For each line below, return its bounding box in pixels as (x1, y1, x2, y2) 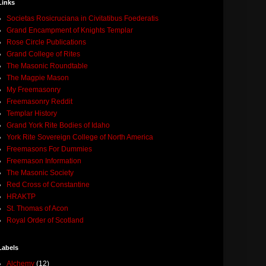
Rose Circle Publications (7, 37, 86, 46)
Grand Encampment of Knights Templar (7, 26, 133, 34)
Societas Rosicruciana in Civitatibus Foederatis (7, 14, 159, 23)
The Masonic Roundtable (7, 61, 88, 70)
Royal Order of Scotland (7, 216, 84, 224)
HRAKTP (7, 192, 36, 201)
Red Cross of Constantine (7, 180, 90, 189)
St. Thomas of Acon (7, 204, 68, 213)
